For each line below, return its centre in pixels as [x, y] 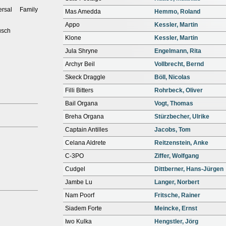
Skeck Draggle [85, 77]
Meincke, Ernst [176, 208]
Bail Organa [81, 103]
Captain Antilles [87, 130]
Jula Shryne [81, 51]
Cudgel [75, 169]
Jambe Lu [79, 182]
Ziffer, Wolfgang [177, 156]
